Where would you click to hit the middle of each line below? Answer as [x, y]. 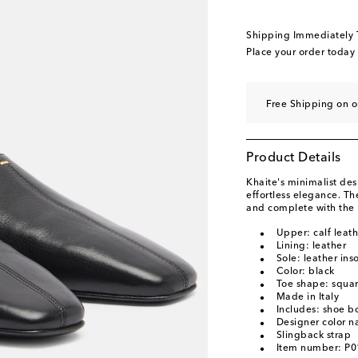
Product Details [294, 158]
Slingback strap [313, 336]
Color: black [305, 272]
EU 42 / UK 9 [286, 26]
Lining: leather [311, 246]
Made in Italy [307, 297]
